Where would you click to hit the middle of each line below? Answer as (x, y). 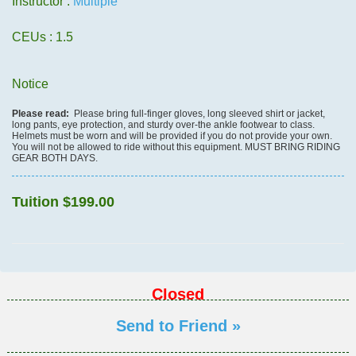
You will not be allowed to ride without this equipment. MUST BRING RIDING (176, 147)
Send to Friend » (178, 326)
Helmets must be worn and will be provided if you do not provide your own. (172, 136)
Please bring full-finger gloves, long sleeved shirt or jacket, (198, 114)
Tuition (37, 202)
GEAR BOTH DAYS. (54, 159)
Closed (178, 294)
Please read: (41, 114)
